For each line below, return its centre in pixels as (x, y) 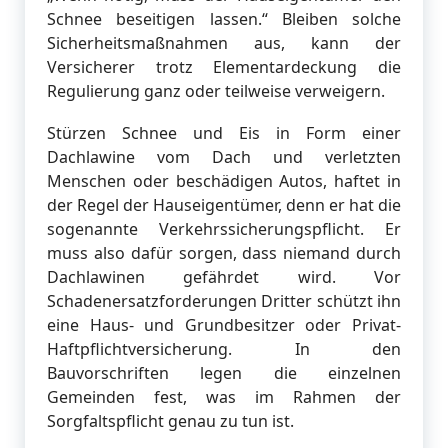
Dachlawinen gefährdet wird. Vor (224, 276)
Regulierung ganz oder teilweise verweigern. (216, 90)
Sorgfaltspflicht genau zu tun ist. (170, 420)
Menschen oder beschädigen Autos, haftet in (224, 180)
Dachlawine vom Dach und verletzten (224, 156)
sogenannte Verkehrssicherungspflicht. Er (224, 228)
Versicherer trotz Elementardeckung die (224, 66)
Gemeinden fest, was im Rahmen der (224, 396)
